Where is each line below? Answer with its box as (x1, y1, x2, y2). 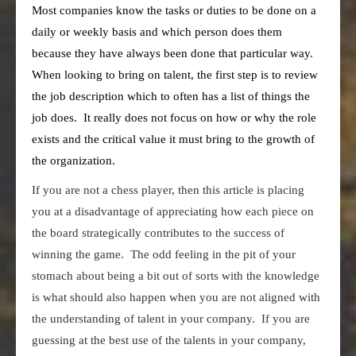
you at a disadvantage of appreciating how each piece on (32, 204, 314, 218)
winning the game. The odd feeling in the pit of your (32, 247, 296, 261)
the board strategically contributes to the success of (32, 226, 284, 239)
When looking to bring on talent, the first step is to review (32, 68, 318, 81)
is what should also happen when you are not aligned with (32, 290, 320, 304)
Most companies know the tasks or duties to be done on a (32, 3, 316, 17)
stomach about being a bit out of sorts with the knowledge (32, 269, 319, 282)
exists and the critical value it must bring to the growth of (32, 132, 315, 145)
